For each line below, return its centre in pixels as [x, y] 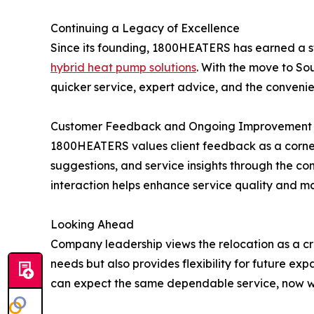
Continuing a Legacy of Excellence [145, 28]
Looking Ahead [92, 224]
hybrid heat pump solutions [123, 67]
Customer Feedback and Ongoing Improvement [181, 126]
